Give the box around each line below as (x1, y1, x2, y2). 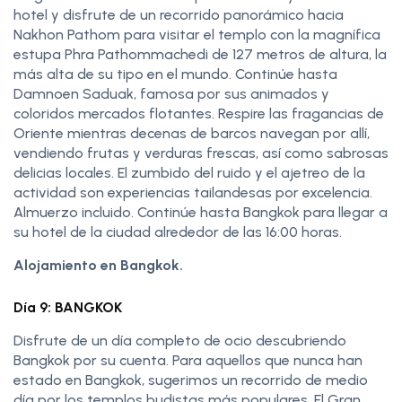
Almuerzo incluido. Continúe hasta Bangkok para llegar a (13, 203, 388, 221)
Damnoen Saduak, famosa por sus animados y (13, 84, 329, 102)
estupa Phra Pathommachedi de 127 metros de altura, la (13, 45, 387, 63)
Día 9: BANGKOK (13, 298, 122, 316)
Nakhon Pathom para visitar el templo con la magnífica (13, 25, 380, 43)
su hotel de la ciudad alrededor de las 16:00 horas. (13, 223, 342, 240)
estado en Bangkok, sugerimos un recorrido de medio (13, 371, 368, 389)
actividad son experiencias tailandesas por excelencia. (13, 183, 372, 201)
